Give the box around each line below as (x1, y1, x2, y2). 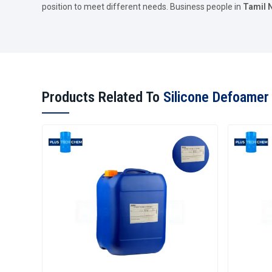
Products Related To (42, 88, 163, 106)
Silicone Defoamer (163, 88, 269, 106)
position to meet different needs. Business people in (42, 1, 243, 12)
